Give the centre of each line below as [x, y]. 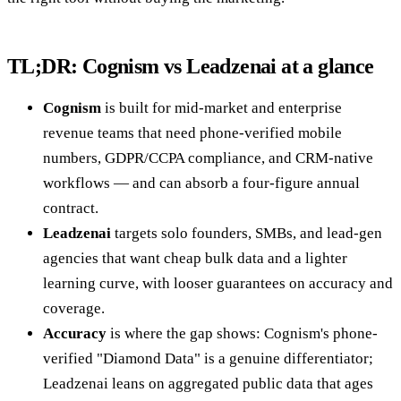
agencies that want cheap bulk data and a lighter [195, 258]
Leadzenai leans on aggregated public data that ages [208, 383]
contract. [71, 208]
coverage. [74, 308]
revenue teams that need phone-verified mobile [192, 132]
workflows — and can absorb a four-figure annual [201, 183]
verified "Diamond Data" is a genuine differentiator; [208, 358]
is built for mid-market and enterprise [222, 107]
